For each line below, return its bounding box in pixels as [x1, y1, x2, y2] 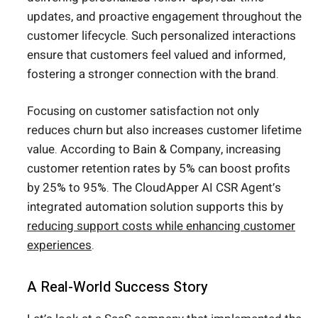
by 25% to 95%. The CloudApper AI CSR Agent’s [27, 179, 281, 197]
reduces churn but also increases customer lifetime [27, 121, 302, 140]
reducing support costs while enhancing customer [27, 217, 295, 236]
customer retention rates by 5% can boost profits [27, 160, 290, 178]
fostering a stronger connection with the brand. [27, 65, 279, 83]
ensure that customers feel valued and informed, [27, 45, 285, 64]
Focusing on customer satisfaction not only [27, 102, 259, 121]
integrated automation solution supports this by [27, 198, 283, 216]
